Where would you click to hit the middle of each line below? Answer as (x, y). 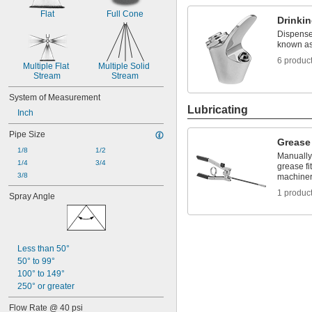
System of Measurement (55, 97)
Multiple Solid (124, 66)
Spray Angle (32, 196)
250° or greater (46, 286)
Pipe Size (27, 134)
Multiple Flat (46, 66)
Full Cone (125, 14)
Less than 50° (44, 249)
